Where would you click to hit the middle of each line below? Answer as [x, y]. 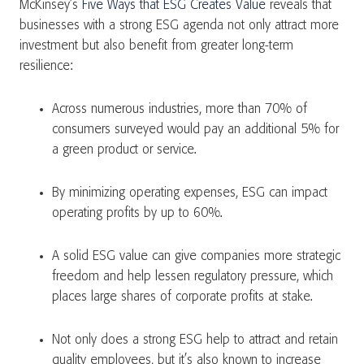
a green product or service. [128, 150]
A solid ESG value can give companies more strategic [196, 256]
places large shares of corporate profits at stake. [186, 297]
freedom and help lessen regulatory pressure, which [193, 277]
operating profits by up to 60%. [139, 213]
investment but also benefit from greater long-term [156, 46]
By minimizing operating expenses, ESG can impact [190, 193]
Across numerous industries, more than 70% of [180, 109]
